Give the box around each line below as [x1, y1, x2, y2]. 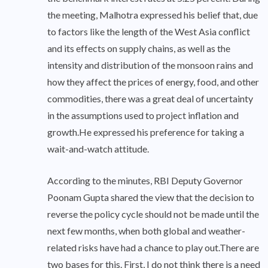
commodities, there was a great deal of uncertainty [47, 93, 253, 105]
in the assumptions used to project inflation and [47, 109, 239, 121]
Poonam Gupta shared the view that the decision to [47, 191, 254, 203]
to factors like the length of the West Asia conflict [47, 26, 250, 38]
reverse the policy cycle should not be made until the [47, 208, 259, 220]
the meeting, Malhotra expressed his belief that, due [47, 9, 258, 21]
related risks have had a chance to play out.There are [47, 242, 259, 254]
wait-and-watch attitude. [47, 143, 149, 155]
